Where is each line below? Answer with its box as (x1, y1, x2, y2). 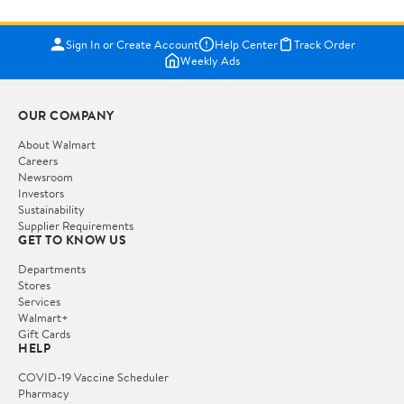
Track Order (293, 36, 355, 53)
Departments (18, 261, 86, 278)
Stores (18, 277, 50, 294)
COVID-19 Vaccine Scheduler (18, 369, 169, 386)
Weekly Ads (180, 52, 240, 69)
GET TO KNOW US (18, 231, 126, 250)
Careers (18, 152, 58, 170)
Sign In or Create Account (65, 36, 198, 53)
